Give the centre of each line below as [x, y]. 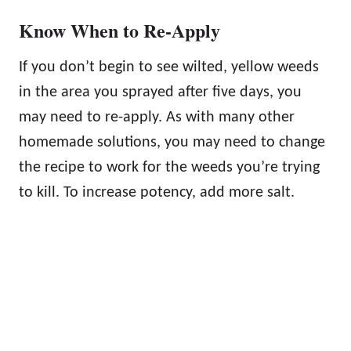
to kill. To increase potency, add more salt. [157, 192]
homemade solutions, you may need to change [172, 142]
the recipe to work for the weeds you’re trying [169, 167]
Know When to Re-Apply [119, 30]
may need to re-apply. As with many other [157, 117]
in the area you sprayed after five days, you [160, 92]
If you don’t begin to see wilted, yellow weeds [169, 67]
